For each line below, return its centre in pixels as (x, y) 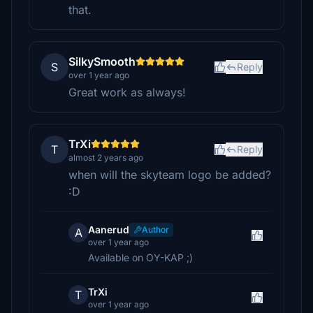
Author (155, 230)
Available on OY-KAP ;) (140, 257)
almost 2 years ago (106, 158)
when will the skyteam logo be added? (170, 175)
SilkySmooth (102, 61)
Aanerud (109, 230)
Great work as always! (127, 92)
